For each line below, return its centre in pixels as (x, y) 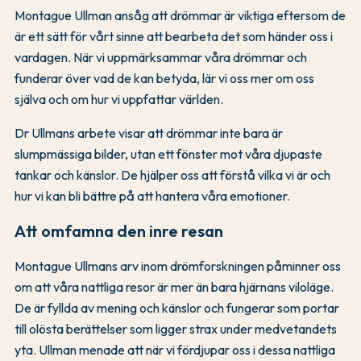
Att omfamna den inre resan (119, 230)
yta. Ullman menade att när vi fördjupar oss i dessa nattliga (175, 349)
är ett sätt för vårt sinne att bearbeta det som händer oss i (174, 37)
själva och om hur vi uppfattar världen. (119, 100)
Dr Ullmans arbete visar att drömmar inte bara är (149, 133)
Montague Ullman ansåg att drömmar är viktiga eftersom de (180, 16)
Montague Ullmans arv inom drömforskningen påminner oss (178, 266)
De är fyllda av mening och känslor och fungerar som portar (177, 307)
